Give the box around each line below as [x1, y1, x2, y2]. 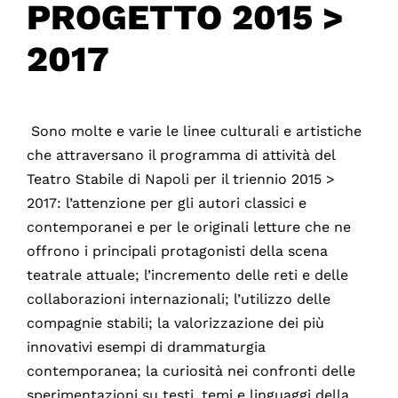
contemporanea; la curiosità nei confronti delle [26, 362, 355, 379]
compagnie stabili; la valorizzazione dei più [26, 314, 324, 331]
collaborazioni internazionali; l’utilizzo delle [26, 290, 330, 307]
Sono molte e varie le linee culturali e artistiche [30, 122, 362, 139]
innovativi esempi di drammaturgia [26, 338, 266, 355]
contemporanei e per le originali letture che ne [26, 218, 351, 235]
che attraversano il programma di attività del [26, 146, 335, 163]
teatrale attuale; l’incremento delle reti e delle [26, 266, 348, 283]
